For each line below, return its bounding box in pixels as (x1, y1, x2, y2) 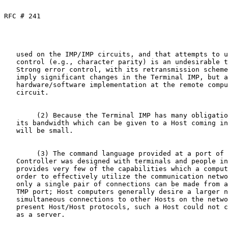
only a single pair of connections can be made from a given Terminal (4, 180, 16, 188)
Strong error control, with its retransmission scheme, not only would (4, 65, 16, 73)
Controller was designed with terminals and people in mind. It (4, 157, 16, 165)
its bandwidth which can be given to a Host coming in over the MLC (4, 119, 16, 127)
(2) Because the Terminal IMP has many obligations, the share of (4, 111, 37, 119)
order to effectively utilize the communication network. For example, (4, 172, 16, 180)
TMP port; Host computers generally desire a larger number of (4, 187, 16, 195)
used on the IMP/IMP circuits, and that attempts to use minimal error (4, 50, 16, 58)
